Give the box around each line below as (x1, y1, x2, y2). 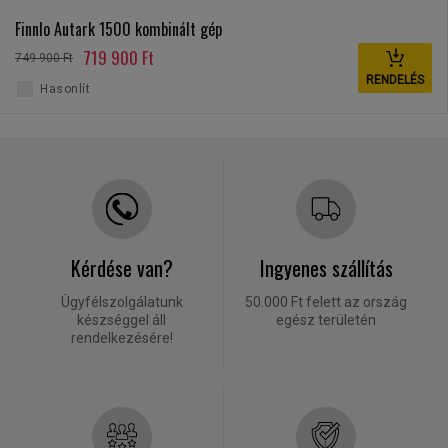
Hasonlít (40, 82, 90, 97)
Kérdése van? (70, 253, 173, 284)
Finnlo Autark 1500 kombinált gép (15, 17, 222, 42)
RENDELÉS (366, 73, 425, 88)
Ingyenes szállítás (259, 253, 393, 284)
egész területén (276, 312, 376, 329)
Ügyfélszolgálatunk (60, 294, 183, 311)
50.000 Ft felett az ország (245, 294, 407, 311)
